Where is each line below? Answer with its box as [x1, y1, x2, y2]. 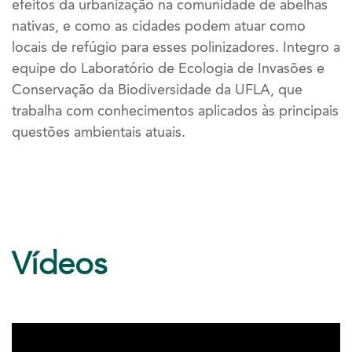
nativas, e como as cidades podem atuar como [12, 16, 306, 35]
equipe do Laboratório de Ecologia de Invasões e [12, 59, 324, 77]
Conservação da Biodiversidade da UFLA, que [12, 80, 302, 98]
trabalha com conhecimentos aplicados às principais [12, 101, 339, 119]
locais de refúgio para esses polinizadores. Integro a [12, 38, 340, 56]
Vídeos [12, 244, 107, 284]
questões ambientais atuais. [12, 123, 185, 141]
